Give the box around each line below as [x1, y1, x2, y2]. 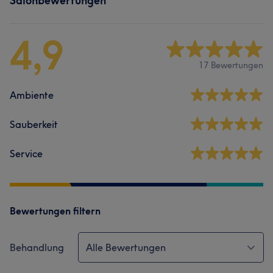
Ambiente [10, 89, 54, 101]
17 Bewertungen [199, 59, 263, 71]
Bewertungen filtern [10, 205, 101, 217]
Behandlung [10, 241, 64, 253]
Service [10, 147, 43, 160]
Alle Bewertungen [86, 241, 166, 253]
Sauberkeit [10, 118, 58, 130]
